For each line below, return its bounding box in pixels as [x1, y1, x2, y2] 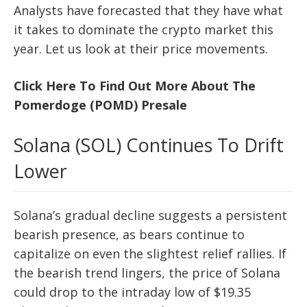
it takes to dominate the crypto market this [14, 21, 273, 38]
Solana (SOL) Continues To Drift [14, 132, 284, 158]
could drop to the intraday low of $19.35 [14, 283, 251, 300]
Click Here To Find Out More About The [14, 77, 256, 94]
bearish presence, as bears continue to [14, 225, 245, 243]
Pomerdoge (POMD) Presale [14, 96, 187, 113]
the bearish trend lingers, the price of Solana [14, 264, 280, 281]
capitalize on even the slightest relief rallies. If [14, 245, 286, 262]
